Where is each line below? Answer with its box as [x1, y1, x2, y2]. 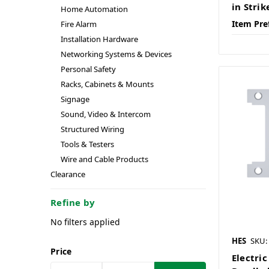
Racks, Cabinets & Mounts [60, 79, 154, 89]
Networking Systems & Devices [60, 49, 172, 59]
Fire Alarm [60, 19, 97, 29]
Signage [60, 94, 89, 104]
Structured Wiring [60, 124, 124, 134]
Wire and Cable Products [60, 154, 148, 165]
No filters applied [50, 216, 120, 228]
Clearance [50, 169, 85, 180]
